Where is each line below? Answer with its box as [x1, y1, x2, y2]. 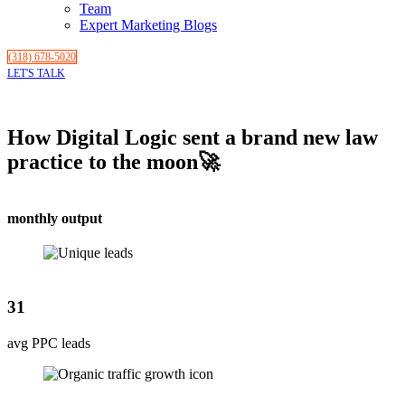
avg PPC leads [7, 335, 90, 352]
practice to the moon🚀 [7, 150, 220, 174]
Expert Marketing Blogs [80, 17, 217, 33]
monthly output [7, 211, 102, 227]
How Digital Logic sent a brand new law [7, 126, 378, 150]
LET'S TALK [7, 67, 65, 80]
